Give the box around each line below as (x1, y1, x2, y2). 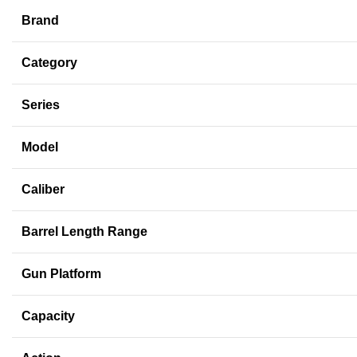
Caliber (22, 182, 65, 197)
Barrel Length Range (22, 225, 147, 239)
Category (22, 56, 77, 70)
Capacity (22, 309, 75, 324)
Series (22, 98, 60, 112)
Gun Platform (22, 267, 101, 281)
